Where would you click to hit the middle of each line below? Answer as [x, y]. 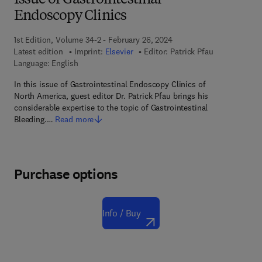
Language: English [46, 63]
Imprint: [89, 51]
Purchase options [66, 174]
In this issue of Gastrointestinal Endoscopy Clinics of [110, 84]
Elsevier [119, 51]
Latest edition [38, 51]
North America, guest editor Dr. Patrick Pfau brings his [111, 96]
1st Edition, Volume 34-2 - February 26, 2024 [93, 40]
